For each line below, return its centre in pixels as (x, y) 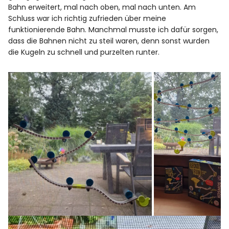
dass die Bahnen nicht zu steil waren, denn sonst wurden (109, 41)
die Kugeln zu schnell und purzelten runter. (84, 52)
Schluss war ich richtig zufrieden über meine (87, 19)
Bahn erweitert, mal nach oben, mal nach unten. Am (102, 7)
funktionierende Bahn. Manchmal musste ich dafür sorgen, (113, 30)
